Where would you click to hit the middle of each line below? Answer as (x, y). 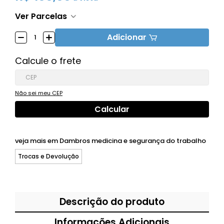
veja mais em (37, 141)
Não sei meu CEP (39, 93)
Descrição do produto (112, 202)
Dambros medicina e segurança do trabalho (133, 141)
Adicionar (127, 37)
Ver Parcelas (41, 16)
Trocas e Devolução (48, 156)
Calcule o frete (48, 61)
